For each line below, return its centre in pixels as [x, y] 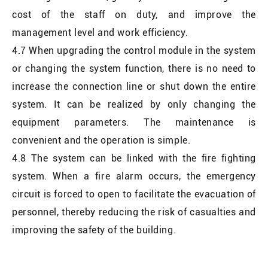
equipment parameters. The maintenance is [134, 122]
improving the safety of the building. [94, 230]
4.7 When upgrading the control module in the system [134, 50]
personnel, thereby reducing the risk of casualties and [134, 212]
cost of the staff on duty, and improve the [134, 14]
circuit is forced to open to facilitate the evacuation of [134, 194]
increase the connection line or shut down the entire [134, 86]
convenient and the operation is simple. [101, 140]
